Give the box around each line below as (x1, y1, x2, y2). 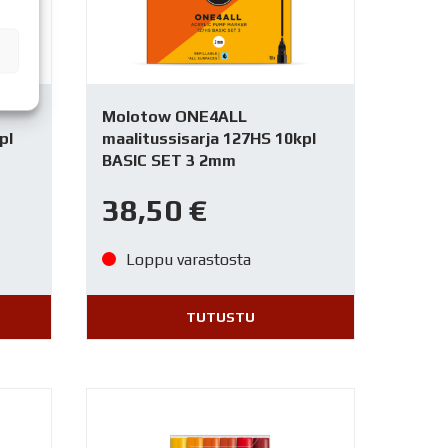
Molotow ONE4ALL (101, 107, 247, 127)
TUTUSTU (185, 309, 255, 326)
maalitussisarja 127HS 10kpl (101, 129, 316, 149)
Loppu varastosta (125, 250, 251, 270)
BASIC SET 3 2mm (101, 151, 236, 171)
